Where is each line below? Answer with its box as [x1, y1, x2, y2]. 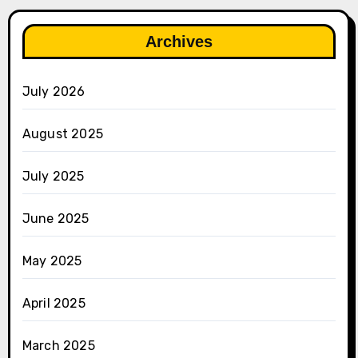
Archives [145, 32, 213, 50]
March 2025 [22, 337, 95, 353]
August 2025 [22, 125, 103, 141]
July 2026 [22, 83, 86, 99]
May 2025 [22, 253, 82, 268]
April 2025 [22, 295, 86, 311]
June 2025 [22, 210, 89, 226]
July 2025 [22, 168, 85, 184]
